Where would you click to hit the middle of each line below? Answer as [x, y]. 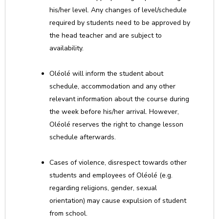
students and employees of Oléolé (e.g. [111, 175]
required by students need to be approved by [120, 23]
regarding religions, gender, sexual [103, 188]
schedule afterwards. [83, 137]
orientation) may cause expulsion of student [118, 201]
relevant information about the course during [119, 99]
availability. [66, 48]
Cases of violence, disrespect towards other [118, 163]
